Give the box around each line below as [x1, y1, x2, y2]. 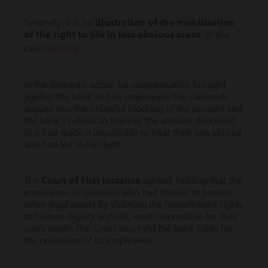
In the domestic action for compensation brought [24, 79, 226, 90]
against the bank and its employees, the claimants [24, 91, 229, 102]
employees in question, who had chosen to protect [24, 187, 232, 198]
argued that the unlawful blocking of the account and [24, 103, 242, 114]
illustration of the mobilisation [95, 17, 235, 28]
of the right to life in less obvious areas [24, 29, 200, 40]
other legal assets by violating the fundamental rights [24, 199, 243, 210]
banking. [44, 42, 80, 53]
